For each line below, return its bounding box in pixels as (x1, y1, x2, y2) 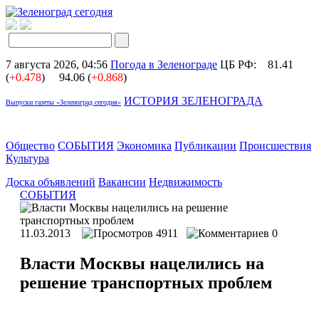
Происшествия (239, 140, 311, 152)
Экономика (117, 140, 172, 152)
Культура (6, 152, 49, 164)
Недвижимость (149, 176, 222, 188)
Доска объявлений (6, 176, 95, 188)
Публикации (174, 140, 236, 152)
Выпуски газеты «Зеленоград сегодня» (6, 98, 121, 106)
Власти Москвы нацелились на (20, 253, 264, 273)
